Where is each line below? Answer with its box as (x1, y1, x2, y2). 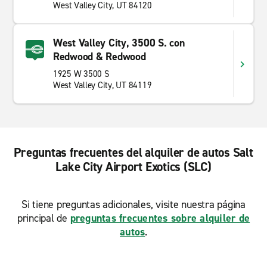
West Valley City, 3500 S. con (52, 36, 185, 50)
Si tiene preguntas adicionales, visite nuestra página (21, 197, 246, 212)
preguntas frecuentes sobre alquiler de (70, 211, 250, 225)
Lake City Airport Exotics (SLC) (55, 159, 212, 175)
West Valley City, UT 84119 (52, 79, 152, 91)
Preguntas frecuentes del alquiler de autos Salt (14, 144, 253, 161)
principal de (17, 211, 70, 225)
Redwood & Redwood (52, 49, 146, 64)
